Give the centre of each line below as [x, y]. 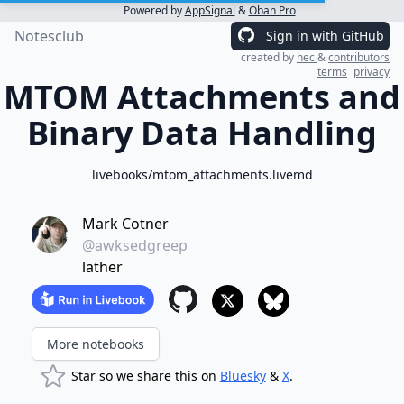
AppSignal [210, 10]
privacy [372, 72]
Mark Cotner [125, 224]
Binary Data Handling [202, 133]
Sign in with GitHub [325, 36]
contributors [359, 57]
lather [102, 267]
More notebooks [95, 344]
